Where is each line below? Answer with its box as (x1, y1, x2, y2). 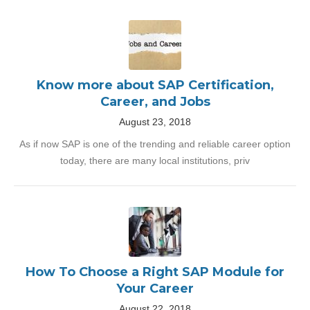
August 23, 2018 (119, 116, 191, 127)
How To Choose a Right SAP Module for (26, 264, 284, 280)
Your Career (116, 281, 194, 296)
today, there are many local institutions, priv (60, 155, 250, 166)
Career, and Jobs (100, 94, 210, 109)
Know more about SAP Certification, (36, 77, 274, 93)
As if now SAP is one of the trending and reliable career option (19, 138, 291, 149)
